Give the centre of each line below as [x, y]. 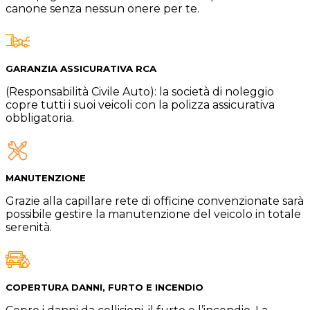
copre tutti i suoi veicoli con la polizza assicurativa [140, 104]
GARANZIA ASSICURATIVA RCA [81, 68]
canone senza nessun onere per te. [102, 8]
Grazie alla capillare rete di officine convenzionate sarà [155, 201]
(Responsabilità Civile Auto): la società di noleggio [140, 91]
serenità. [29, 227]
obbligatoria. [40, 118]
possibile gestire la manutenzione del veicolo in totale [153, 214]
